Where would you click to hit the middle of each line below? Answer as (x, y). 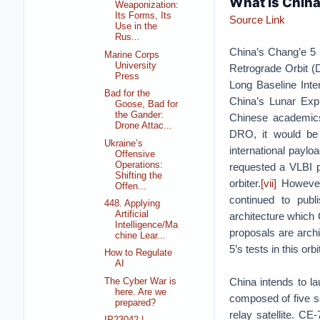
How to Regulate (139, 253)
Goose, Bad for (147, 105)
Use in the (136, 27)
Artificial (132, 214)
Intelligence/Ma (147, 225)
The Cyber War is (141, 281)
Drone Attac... (144, 126)
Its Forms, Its (144, 16)
